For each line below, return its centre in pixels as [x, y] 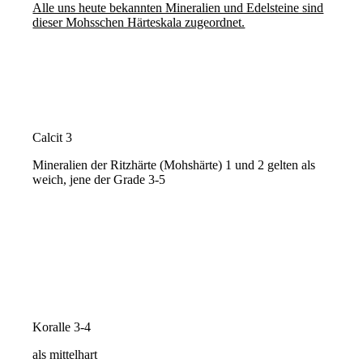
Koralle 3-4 [62, 327]
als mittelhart [65, 354]
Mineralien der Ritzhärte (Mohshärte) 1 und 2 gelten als [174, 164]
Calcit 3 [53, 137]
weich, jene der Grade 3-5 [99, 179]
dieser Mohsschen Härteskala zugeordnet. [139, 22]
